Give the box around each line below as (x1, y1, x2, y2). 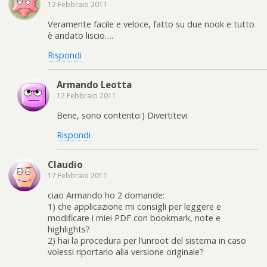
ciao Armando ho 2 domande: (48, 189, 164, 201)
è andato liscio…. (48, 29, 113, 41)
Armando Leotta (57, 79, 132, 91)
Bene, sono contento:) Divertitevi (57, 109, 187, 121)
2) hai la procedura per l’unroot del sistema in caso (48, 234, 246, 246)
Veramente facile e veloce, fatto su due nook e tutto (48, 18, 254, 30)
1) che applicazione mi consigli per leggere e (48, 200, 221, 212)
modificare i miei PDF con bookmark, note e (48, 212, 221, 223)
